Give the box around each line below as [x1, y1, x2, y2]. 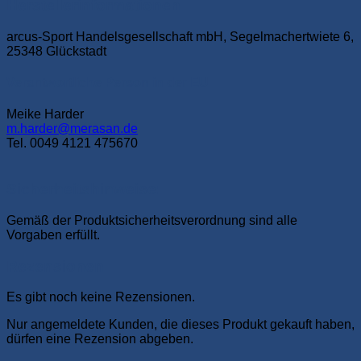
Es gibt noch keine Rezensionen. [6, 290, 195, 305]
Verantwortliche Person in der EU [6, 76, 209, 90]
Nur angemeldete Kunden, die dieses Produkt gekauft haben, [6, 317, 355, 332]
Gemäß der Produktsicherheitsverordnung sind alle [6, 213, 297, 227]
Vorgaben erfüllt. [6, 227, 100, 242]
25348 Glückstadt [6, 44, 106, 58]
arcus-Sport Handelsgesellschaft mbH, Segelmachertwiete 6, [6, 29, 354, 44]
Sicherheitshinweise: [6, 180, 161, 198]
